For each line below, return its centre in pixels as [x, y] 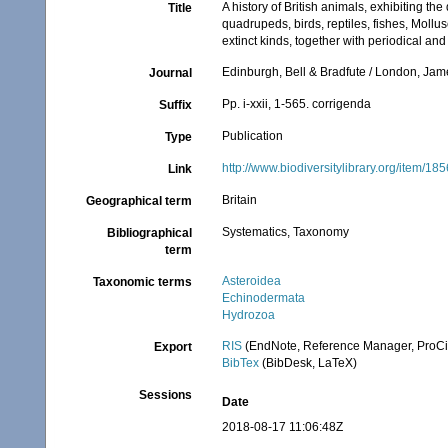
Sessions [166, 395]
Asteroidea [252, 281]
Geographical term [139, 201]
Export [173, 347]
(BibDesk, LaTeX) [308, 363]
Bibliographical [150, 233]
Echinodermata [264, 298]
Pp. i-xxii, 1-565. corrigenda [297, 104]
